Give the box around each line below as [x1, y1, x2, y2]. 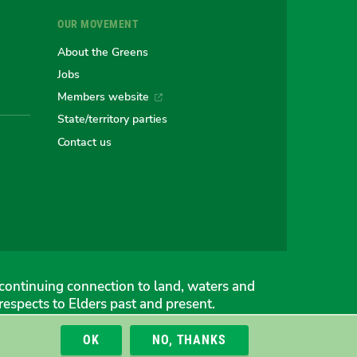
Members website [57, 88, 150, 105]
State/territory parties [57, 111, 168, 127]
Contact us [57, 133, 112, 150]
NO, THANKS [152, 332, 226, 347]
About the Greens [57, 43, 149, 60]
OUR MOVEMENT [57, 18, 139, 31]
